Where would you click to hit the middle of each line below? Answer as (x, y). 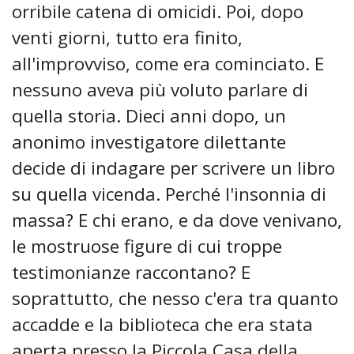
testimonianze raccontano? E (131, 273)
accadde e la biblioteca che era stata (162, 325)
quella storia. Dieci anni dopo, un (149, 116)
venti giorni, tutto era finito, (127, 38)
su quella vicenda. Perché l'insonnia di (169, 194)
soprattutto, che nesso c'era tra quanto (175, 299)
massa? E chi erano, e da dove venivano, (177, 220)
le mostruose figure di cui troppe (147, 247)
